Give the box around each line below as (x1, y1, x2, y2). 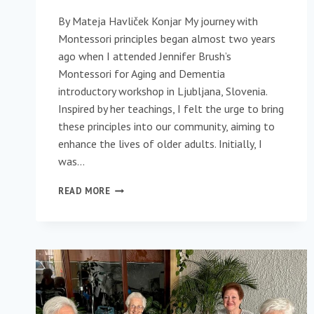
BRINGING (109, 238, 156, 250)
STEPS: (109, 224, 142, 236)
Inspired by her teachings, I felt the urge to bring (58, 102, 284, 116)
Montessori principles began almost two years (58, 32, 275, 46)
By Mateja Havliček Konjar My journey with (58, 14, 258, 29)
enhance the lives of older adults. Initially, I (58, 137, 262, 151)
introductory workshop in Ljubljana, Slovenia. (58, 84, 267, 99)
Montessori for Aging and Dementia (58, 67, 225, 81)
